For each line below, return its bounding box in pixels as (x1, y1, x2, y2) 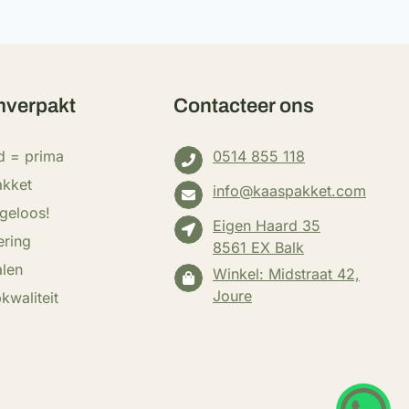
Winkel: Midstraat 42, (213, 265, 360, 283)
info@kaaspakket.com (213, 182, 366, 200)
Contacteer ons (173, 95, 314, 117)
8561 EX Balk (213, 238, 304, 257)
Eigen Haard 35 (213, 216, 320, 235)
